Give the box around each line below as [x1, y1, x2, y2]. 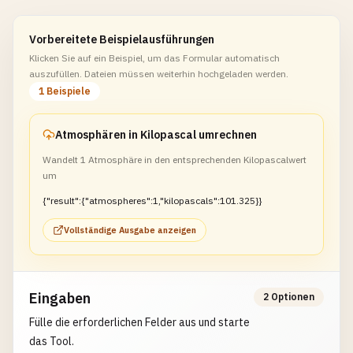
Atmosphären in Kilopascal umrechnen [55, 128, 257, 142]
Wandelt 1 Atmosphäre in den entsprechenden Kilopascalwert [43, 154, 307, 165]
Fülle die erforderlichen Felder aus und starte [29, 315, 250, 329]
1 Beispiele [39, 85, 91, 97]
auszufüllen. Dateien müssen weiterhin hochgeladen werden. [29, 68, 288, 80]
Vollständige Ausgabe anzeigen [64, 225, 196, 236]
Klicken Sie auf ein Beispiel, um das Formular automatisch [29, 52, 280, 64]
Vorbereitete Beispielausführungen [29, 32, 214, 46]
